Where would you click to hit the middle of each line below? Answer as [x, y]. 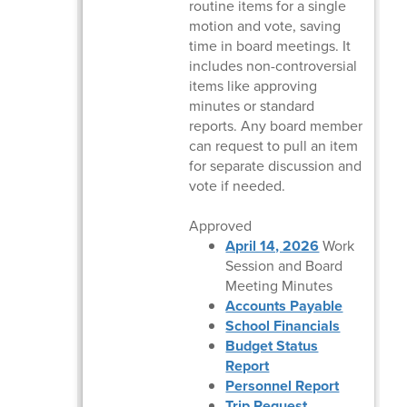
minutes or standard [252, 105]
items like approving [253, 85]
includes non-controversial [273, 65]
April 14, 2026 [273, 245]
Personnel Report [283, 385]
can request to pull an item [274, 145]
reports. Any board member [276, 125]
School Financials [283, 325]
